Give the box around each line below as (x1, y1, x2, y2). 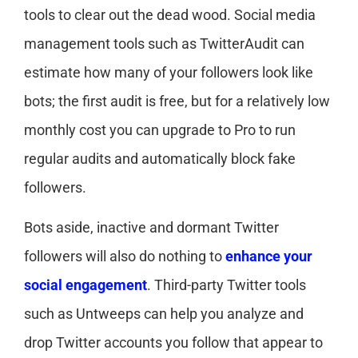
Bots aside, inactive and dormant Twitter (24, 218, 279, 236)
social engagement (24, 276, 147, 293)
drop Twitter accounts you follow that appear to (24, 333, 323, 351)
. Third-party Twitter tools (147, 276, 306, 293)
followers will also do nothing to (24, 247, 225, 265)
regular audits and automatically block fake (24, 149, 296, 167)
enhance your (225, 247, 312, 265)
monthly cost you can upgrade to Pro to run (24, 121, 296, 138)
